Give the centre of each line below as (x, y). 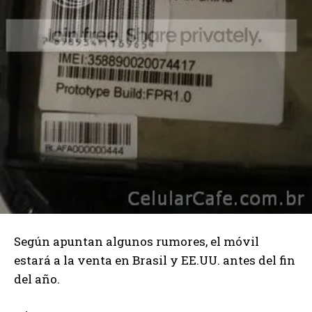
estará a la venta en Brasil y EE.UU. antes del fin (155, 260)
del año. (37, 279)
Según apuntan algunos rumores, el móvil (136, 241)
